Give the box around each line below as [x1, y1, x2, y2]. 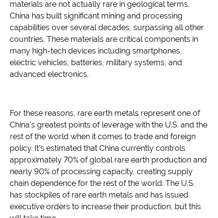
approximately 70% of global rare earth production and [10, 155, 207, 165]
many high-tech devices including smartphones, [10, 46, 182, 56]
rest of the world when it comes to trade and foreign [10, 132, 196, 142]
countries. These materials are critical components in [10, 35, 198, 44]
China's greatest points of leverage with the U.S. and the [10, 120, 207, 130]
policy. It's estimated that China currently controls [10, 144, 185, 153]
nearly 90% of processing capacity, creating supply [10, 167, 193, 177]
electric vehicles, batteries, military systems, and [10, 58, 182, 68]
